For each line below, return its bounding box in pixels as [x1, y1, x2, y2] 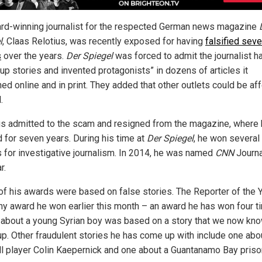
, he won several [194, 132, 260, 144]
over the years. [1, 50, 66, 61]
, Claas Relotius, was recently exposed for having [2, 35, 205, 47]
